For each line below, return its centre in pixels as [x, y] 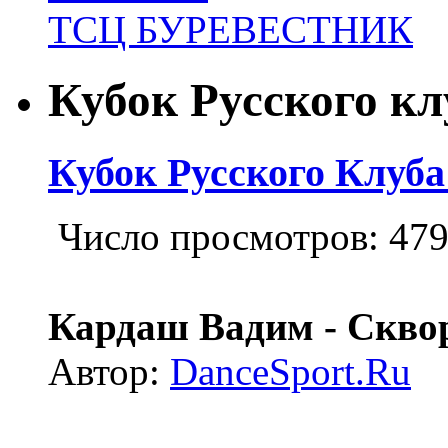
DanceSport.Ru [290, 372]
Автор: [109, 372]
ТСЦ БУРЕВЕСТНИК [230, 29]
